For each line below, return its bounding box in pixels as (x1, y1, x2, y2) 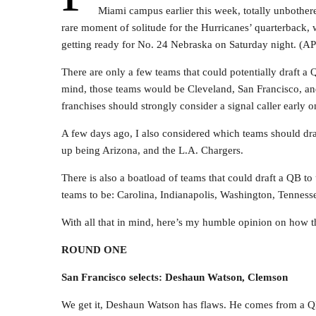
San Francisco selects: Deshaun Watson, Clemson (61, 271, 288, 283)
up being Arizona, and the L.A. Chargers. (61, 144, 243, 156)
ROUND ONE (61, 243, 127, 255)
